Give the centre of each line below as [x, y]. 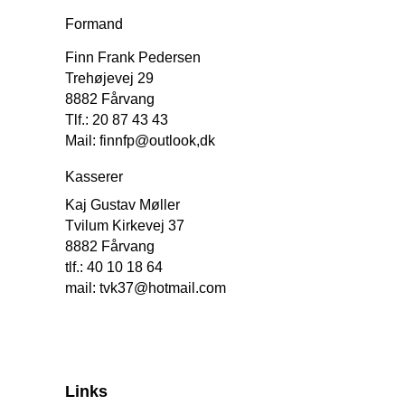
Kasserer [94, 176]
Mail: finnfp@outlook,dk [140, 140]
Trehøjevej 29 [109, 78]
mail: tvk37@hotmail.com [146, 287]
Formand [94, 24]
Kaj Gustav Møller [122, 204]
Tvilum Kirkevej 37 [125, 225]
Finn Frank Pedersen [133, 57]
